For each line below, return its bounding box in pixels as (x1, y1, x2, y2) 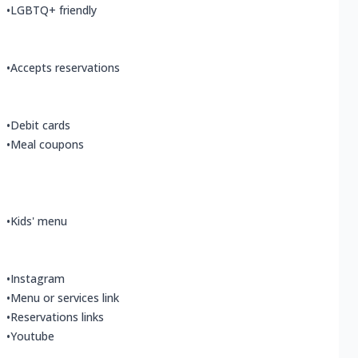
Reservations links (10, 309, 104, 325)
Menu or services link (10, 290, 119, 306)
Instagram (10, 271, 65, 287)
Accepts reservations (10, 60, 120, 76)
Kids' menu (10, 213, 67, 229)
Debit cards (10, 117, 70, 133)
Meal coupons (10, 137, 84, 153)
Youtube (10, 328, 54, 344)
